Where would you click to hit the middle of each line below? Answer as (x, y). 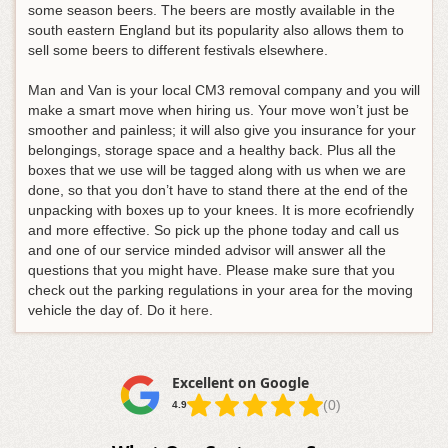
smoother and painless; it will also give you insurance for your (222, 130)
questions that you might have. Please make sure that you (211, 270)
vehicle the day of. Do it (104, 310)
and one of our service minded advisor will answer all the (207, 250)
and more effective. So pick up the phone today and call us (213, 230)
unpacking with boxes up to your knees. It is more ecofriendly (221, 210)
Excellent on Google (240, 383)
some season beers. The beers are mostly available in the (211, 10)
